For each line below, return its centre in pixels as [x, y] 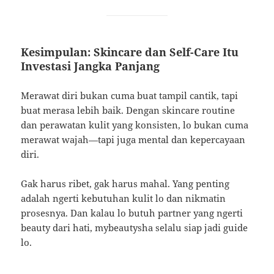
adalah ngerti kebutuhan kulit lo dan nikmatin [124, 198]
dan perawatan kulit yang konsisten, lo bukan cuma [135, 125]
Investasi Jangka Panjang [91, 66]
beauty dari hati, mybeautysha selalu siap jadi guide [135, 228]
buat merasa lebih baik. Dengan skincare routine [128, 110]
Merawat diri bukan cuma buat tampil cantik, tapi [130, 96]
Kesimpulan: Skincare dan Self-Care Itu [130, 52]
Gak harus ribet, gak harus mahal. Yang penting [125, 184]
